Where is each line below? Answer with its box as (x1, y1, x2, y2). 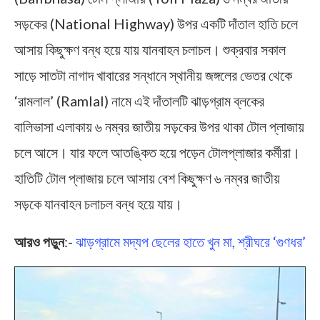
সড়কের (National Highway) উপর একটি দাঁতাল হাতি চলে (14, 14, 298, 32)
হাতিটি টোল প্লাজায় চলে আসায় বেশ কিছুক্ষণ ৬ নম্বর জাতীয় (14, 169, 280, 186)
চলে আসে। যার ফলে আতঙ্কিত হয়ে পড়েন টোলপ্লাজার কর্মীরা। (14, 143, 300, 161)
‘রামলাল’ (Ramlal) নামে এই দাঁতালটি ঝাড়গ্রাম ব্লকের (14, 91, 264, 109)
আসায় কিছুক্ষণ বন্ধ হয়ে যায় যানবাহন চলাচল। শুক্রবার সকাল (14, 40, 286, 58)
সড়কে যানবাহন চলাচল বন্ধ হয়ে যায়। (14, 194, 182, 212)
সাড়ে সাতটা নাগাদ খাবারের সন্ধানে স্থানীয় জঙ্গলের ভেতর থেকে (14, 66, 292, 84)
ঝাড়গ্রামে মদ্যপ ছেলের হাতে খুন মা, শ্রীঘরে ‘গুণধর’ (76, 232, 306, 250)
